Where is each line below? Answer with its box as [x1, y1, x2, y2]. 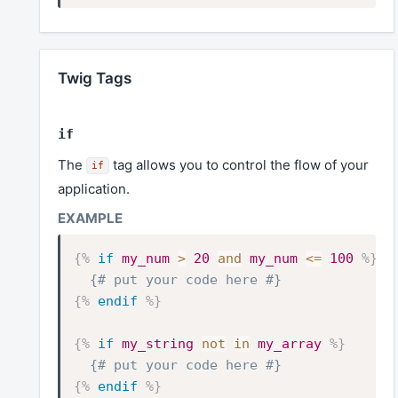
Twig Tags [58, 69, 131, 88]
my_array [258, 335, 322, 352]
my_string [122, 335, 194, 352]
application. [58, 180, 130, 198]
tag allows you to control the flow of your [109, 156, 369, 174]
